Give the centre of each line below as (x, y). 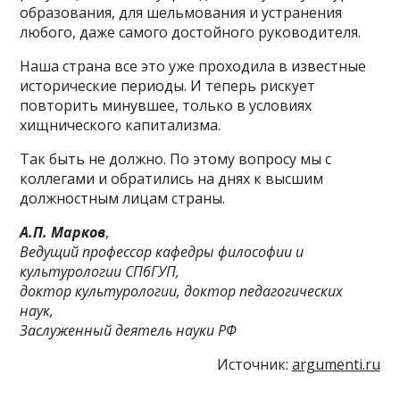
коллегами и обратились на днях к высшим (172, 179)
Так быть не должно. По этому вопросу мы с (176, 159)
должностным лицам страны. (123, 199)
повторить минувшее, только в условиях (166, 106)
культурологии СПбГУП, (100, 272)
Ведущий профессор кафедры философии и (162, 252)
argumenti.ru (336, 365)
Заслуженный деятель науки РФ (129, 331)
